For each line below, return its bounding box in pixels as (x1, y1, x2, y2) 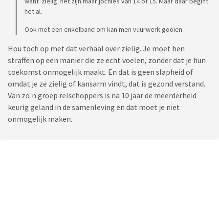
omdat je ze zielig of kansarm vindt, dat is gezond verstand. (8, 79, 205, 89)
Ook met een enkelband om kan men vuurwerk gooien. (24, 25, 184, 34)
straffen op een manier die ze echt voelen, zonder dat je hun (8, 55, 206, 66)
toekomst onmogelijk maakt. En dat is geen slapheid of (8, 67, 193, 77)
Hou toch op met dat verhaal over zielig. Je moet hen (8, 44, 185, 54)
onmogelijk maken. (8, 114, 72, 124)
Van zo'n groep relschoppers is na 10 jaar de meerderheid (8, 90, 197, 101)
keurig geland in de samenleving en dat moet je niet (8, 102, 180, 112)
